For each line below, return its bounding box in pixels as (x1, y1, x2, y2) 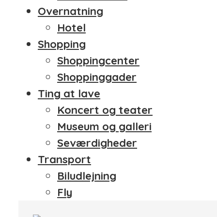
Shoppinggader (57, 70, 137, 84)
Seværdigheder (57, 136, 137, 150)
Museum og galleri (57, 120, 152, 134)
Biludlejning (57, 169, 116, 183)
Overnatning (38, 4, 103, 18)
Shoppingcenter (57, 54, 139, 68)
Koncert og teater (57, 103, 153, 117)
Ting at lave (38, 87, 100, 101)
